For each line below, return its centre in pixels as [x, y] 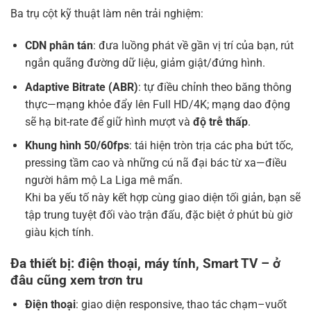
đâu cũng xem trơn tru [77, 280]
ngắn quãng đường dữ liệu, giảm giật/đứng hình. [145, 62]
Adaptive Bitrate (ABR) [81, 87]
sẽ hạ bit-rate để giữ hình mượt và [109, 121]
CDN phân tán [59, 45]
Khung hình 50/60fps [77, 146]
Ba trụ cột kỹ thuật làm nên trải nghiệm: [107, 14]
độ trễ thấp [220, 121]
